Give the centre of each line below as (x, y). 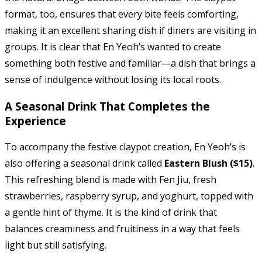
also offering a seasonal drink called (85, 163)
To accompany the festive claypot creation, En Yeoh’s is (125, 147)
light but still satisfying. (56, 245)
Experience (35, 120)
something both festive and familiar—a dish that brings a (130, 63)
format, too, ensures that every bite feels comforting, (122, 14)
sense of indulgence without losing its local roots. (113, 79)
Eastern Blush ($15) (208, 163)
